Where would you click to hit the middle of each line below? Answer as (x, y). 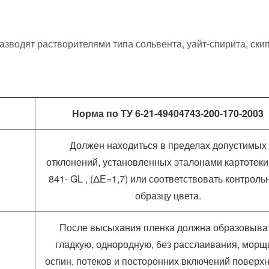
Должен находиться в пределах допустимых (168, 145)
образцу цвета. (168, 195)
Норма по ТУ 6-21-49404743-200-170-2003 (168, 113)
